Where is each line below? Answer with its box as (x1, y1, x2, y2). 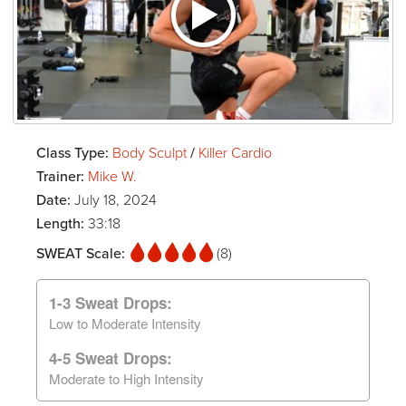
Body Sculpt (112, 143, 190, 162)
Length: (36, 214, 88, 233)
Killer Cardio (198, 143, 272, 162)
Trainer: (36, 167, 88, 186)
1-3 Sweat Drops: (49, 291, 172, 314)
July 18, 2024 (74, 190, 157, 209)
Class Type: (36, 143, 112, 162)
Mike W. (88, 167, 137, 186)
